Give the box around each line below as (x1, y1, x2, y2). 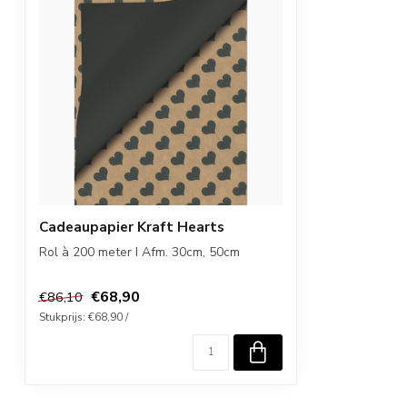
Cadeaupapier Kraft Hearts (39, 217, 224, 236)
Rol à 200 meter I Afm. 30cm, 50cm (39, 243, 240, 261)
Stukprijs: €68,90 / (39, 310, 128, 325)
